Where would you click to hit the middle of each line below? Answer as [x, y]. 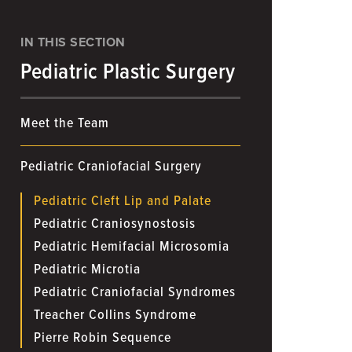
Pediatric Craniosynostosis [115, 224]
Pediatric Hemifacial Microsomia [132, 247]
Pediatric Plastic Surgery [128, 73]
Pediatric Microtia [87, 269]
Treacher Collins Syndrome [115, 315]
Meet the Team [65, 123]
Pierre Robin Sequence [103, 338]
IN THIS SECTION [73, 42]
